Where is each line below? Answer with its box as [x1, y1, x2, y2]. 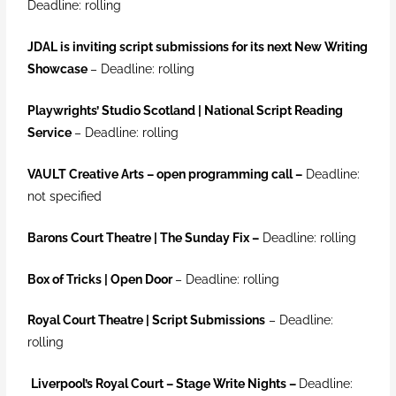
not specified [27, 188, 103, 203]
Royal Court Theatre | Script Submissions [27, 313, 266, 328]
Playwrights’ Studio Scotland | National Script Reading [27, 103, 344, 118]
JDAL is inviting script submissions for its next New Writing [27, 40, 369, 55]
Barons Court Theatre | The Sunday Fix [27, 230, 250, 245]
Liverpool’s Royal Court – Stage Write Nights [31, 377, 287, 392]
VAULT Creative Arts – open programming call [27, 166, 293, 181]
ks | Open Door [88, 271, 176, 286]
